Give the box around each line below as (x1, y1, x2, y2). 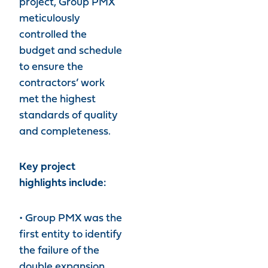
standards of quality (19, 110, 118, 121)
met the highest (19, 94, 96, 105)
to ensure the (19, 62, 83, 73)
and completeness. (19, 126, 111, 138)
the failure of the (19, 245, 99, 257)
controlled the (19, 29, 87, 41)
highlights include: (19, 178, 106, 189)
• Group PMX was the (19, 213, 122, 224)
